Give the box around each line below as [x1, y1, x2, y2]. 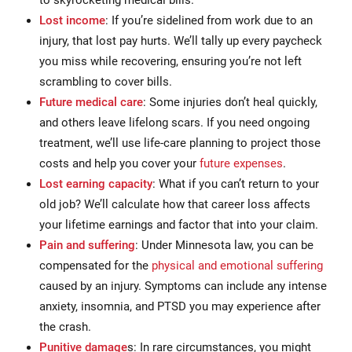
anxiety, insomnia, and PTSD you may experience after [39, 299, 321, 313]
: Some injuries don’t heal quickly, [143, 94, 317, 109]
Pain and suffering [39, 237, 135, 252]
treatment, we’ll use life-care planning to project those [39, 135, 321, 150]
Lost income [39, 13, 105, 27]
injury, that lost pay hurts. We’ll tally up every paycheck [39, 33, 322, 48]
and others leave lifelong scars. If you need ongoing [39, 115, 310, 130]
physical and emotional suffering [152, 258, 323, 273]
